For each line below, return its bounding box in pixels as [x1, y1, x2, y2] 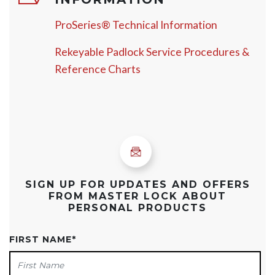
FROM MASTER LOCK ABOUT [48, 190, 227, 203]
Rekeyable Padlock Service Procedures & [54, 45, 250, 59]
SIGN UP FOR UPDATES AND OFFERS [25, 179, 250, 191]
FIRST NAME [9, 234, 72, 246]
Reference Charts [54, 63, 141, 76]
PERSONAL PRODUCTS [68, 202, 207, 214]
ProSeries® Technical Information [54, 18, 217, 32]
